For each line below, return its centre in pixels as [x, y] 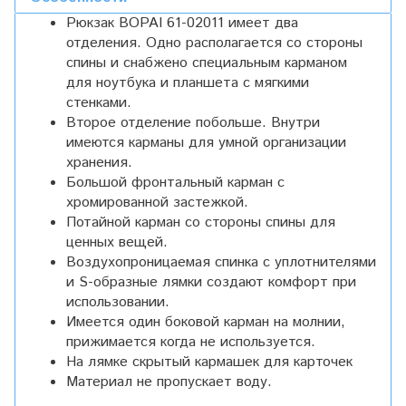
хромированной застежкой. [157, 203]
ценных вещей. [117, 243]
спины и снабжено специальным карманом [207, 63]
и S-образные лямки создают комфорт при [211, 283]
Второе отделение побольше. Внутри [193, 123]
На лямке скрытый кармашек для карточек [209, 362]
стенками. [99, 103]
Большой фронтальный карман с [175, 183]
